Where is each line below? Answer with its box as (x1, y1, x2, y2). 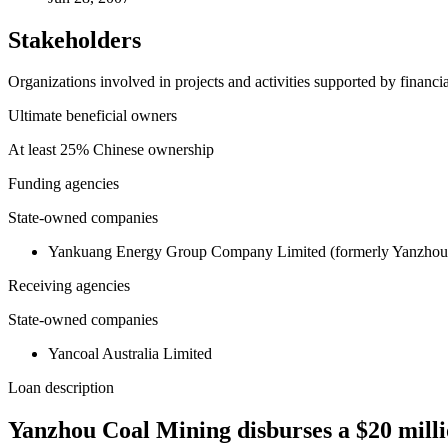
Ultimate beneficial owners (8, 107, 177, 125)
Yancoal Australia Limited (48, 345, 212, 363)
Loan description (8, 379, 114, 397)
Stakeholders (8, 26, 141, 53)
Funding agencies (8, 175, 119, 193)
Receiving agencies (8, 277, 130, 295)
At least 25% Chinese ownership (8, 141, 214, 159)
